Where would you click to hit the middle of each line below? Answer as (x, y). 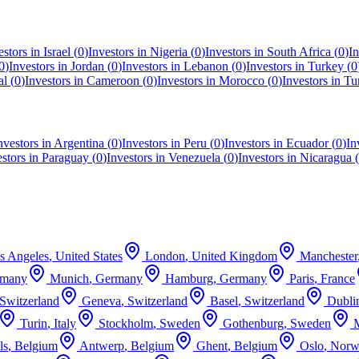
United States (89, 256)
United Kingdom (234, 256)
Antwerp (102, 345)
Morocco (242, 81)
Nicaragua (326, 158)
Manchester (329, 256)
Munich (69, 278)
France (338, 278)
